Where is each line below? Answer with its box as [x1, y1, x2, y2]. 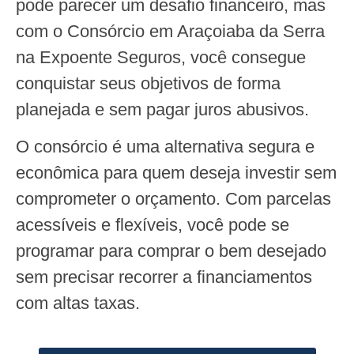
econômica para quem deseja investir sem [16, 163, 337, 183]
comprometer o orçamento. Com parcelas [16, 189, 331, 209]
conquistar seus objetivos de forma [16, 73, 281, 93]
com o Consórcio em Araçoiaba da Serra [16, 21, 325, 41]
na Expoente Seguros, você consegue [16, 47, 306, 67]
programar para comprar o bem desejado [16, 241, 326, 262]
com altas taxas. [16, 293, 140, 314]
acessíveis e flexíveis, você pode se [16, 215, 289, 235]
